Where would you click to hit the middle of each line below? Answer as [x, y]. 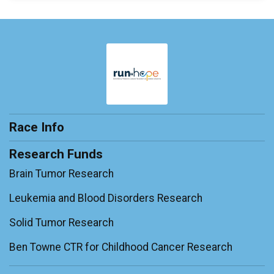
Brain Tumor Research [61, 174]
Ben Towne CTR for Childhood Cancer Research [121, 247]
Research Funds [56, 154]
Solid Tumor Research [61, 223]
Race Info [37, 128]
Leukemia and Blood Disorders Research [106, 198]
